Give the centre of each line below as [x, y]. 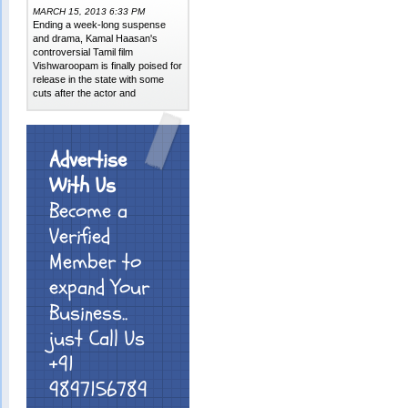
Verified [80, 237]
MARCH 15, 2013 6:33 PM [89, 11]
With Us [83, 186]
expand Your [100, 288]
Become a [89, 211]
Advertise [88, 160]
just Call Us [97, 339]
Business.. [89, 313]
